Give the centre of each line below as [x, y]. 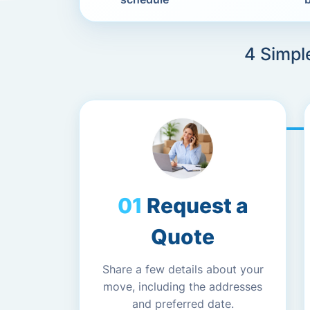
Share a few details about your [183, 269]
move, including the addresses [183, 286]
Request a [197, 206]
